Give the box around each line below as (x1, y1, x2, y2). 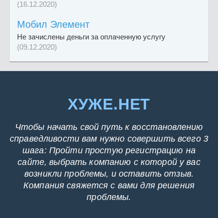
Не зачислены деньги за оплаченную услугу (17, 33, 165, 41)
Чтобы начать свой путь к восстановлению (15, 122, 203, 132)
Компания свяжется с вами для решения (23, 181, 195, 191)
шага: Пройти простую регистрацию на (22, 145, 196, 156)
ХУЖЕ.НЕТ (67, 95, 151, 113)
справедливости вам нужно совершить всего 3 (10, 134, 208, 144)
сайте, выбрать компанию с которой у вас (18, 157, 200, 167)
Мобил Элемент (17, 19, 90, 30)
